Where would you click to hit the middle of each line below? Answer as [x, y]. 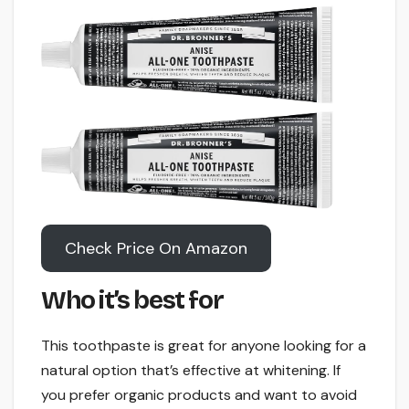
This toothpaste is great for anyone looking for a [204, 346]
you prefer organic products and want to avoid [199, 395]
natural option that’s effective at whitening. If [191, 371]
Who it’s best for [132, 301]
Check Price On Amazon [156, 249]
